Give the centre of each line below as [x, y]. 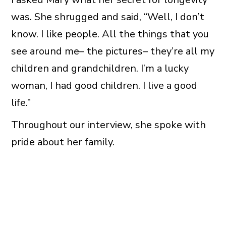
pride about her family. [63, 142]
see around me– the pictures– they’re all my [112, 51]
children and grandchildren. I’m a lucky [100, 68]
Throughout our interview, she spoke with [108, 125]
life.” [21, 102]
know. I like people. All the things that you [110, 34]
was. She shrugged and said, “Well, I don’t [107, 17]
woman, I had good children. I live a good [104, 85]
